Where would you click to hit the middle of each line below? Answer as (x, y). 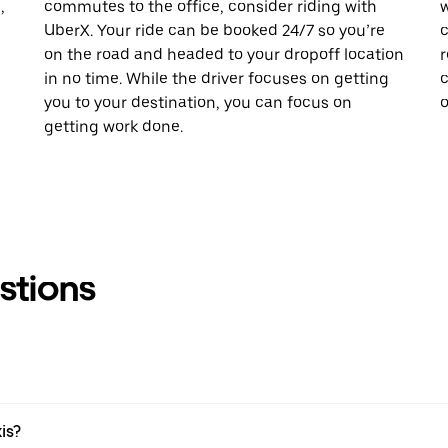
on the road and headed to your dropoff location (224, 54)
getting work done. (113, 126)
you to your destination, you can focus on (198, 102)
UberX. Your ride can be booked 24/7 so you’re (214, 30)
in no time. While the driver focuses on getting (216, 78)
